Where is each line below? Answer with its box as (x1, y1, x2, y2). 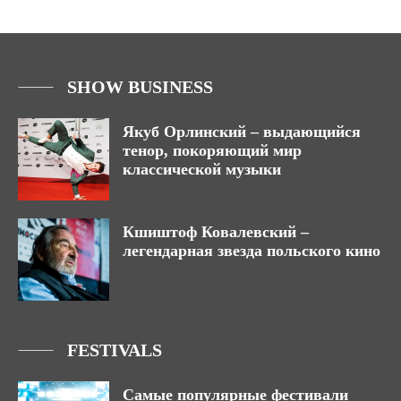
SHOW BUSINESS (67, 77, 213, 98)
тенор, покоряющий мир (123, 141, 302, 160)
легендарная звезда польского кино (123, 242, 380, 260)
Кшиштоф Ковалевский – (123, 223, 309, 242)
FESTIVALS (67, 340, 162, 361)
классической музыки (123, 160, 281, 179)
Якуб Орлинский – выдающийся (123, 123, 361, 141)
